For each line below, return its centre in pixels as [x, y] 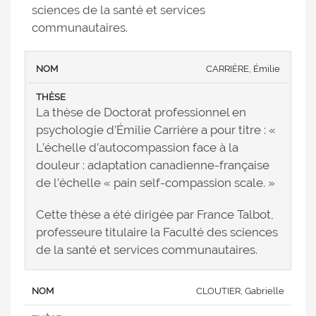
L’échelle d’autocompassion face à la [137, 148]
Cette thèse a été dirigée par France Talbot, [155, 215]
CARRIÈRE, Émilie [243, 69]
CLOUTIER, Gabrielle [240, 291]
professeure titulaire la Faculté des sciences [157, 232]
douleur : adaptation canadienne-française [153, 165]
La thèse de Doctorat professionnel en [141, 113]
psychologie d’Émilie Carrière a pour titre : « [156, 130]
